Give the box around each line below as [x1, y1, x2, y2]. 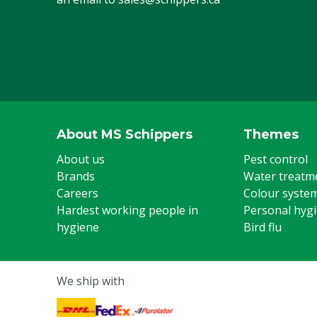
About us [57, 151, 105, 167]
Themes [243, 127, 299, 142]
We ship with [57, 273, 125, 289]
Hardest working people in [57, 202, 198, 218]
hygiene [57, 219, 99, 235]
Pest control [243, 151, 308, 167]
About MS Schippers [57, 127, 192, 142]
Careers [57, 185, 98, 201]
